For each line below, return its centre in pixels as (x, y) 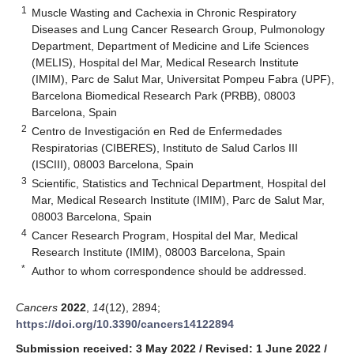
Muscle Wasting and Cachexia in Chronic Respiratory (164, 12)
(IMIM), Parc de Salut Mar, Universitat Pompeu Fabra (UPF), (183, 79)
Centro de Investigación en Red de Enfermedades (157, 131)
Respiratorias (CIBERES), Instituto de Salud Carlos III (165, 147)
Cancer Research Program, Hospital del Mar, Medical (165, 235)
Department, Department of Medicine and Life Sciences (171, 45)
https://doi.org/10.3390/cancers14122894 (125, 324)
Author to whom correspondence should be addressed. (169, 271)
